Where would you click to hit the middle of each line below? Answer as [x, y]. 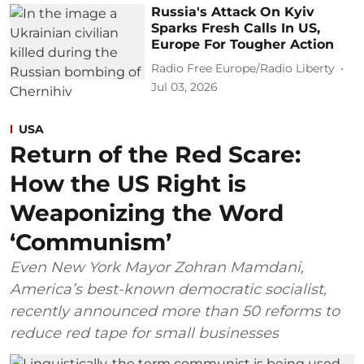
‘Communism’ [91, 242]
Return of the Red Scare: [155, 154]
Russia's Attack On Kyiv [233, 11]
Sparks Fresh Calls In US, [236, 28]
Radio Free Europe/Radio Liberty [243, 69]
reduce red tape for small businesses [144, 333]
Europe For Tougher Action [243, 44]
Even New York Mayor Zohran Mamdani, [157, 267]
